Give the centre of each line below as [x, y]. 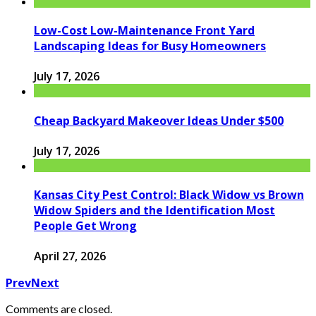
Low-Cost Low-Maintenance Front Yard [144, 31]
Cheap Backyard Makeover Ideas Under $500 [159, 120]
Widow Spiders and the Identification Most [154, 211]
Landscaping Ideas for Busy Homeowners [150, 46]
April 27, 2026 [70, 256]
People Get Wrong [85, 226]
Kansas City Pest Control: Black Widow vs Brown [169, 195]
